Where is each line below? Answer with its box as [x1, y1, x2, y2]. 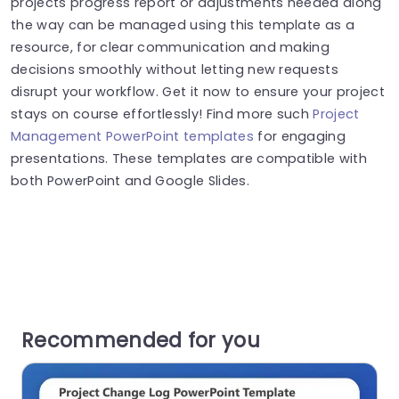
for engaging [253, 126, 346, 145]
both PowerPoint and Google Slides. [11, 171, 249, 190]
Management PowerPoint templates [11, 126, 254, 145]
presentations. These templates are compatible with [11, 149, 368, 167]
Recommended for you [21, 325, 261, 354]
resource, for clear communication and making [11, 37, 330, 56]
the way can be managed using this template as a [11, 15, 355, 34]
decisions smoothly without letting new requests [11, 60, 339, 78]
